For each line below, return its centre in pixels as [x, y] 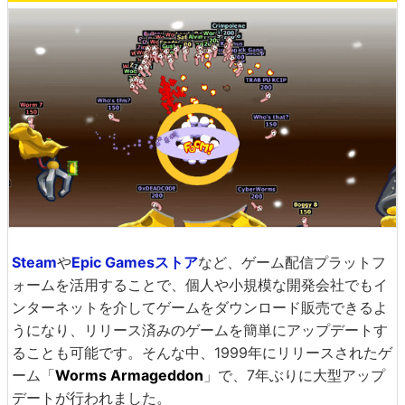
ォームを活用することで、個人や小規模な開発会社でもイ [200, 284]
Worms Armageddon [129, 375]
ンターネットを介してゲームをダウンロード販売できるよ [200, 307]
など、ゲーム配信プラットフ [292, 262]
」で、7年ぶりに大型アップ [294, 375]
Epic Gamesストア [135, 262]
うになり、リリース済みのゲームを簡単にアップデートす [200, 330]
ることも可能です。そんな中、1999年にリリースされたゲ [202, 352]
